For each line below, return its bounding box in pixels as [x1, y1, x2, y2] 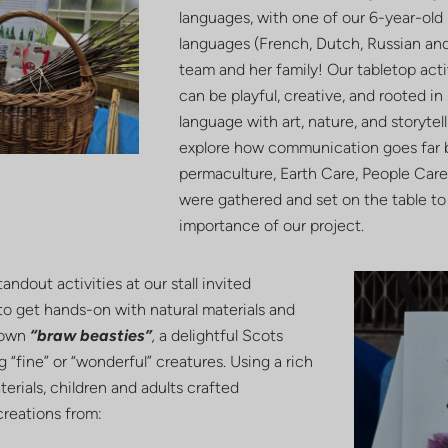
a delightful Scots [159, 326, 284, 346]
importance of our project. [178, 216, 364, 236]
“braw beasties [30, 326, 146, 346]
